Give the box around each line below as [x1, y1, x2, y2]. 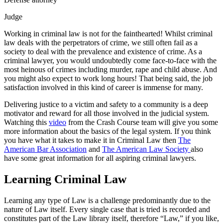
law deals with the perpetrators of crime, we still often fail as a [4, 38, 198, 47]
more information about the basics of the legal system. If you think [4, 127, 211, 136]
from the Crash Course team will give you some [66, 118, 218, 127]
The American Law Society [102, 145, 191, 154]
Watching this [4, 118, 49, 127]
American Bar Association [4, 145, 87, 154]
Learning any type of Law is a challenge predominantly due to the [4, 196, 211, 205]
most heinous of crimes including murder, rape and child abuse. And [4, 65, 217, 74]
